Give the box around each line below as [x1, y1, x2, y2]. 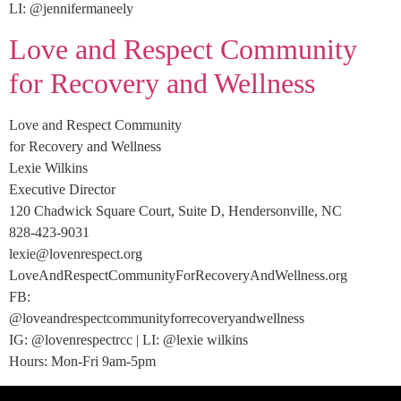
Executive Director [9, 182, 115, 198]
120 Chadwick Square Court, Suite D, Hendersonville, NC [9, 203, 342, 219]
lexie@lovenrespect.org [9, 246, 142, 262]
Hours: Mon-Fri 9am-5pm [9, 354, 156, 370]
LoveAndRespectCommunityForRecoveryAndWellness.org [9, 268, 347, 284]
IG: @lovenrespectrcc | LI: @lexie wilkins [9, 332, 248, 348]
